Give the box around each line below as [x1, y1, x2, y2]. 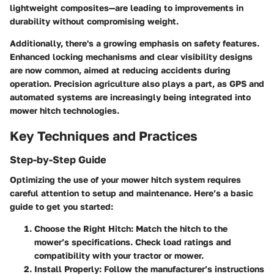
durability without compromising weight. [10, 15, 179, 26]
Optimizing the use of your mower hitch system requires [10, 174, 241, 185]
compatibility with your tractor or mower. [34, 250, 204, 261]
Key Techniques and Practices [10, 127, 198, 144]
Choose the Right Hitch [34, 223, 131, 234]
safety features [194, 37, 257, 48]
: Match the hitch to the [131, 223, 228, 234]
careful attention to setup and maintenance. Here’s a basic [10, 187, 253, 198]
